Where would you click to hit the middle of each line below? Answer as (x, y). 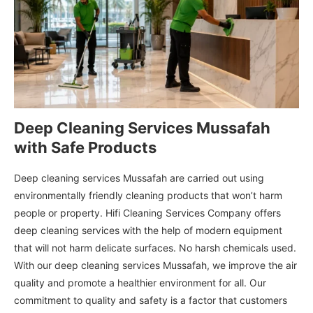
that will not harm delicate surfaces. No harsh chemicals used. (155, 248)
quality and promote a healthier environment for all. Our (140, 283)
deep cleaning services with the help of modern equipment (148, 231)
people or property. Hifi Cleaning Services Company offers (147, 213)
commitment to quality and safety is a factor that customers (151, 300)
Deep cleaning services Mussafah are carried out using (139, 178)
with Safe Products (85, 148)
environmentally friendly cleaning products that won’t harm (148, 196)
